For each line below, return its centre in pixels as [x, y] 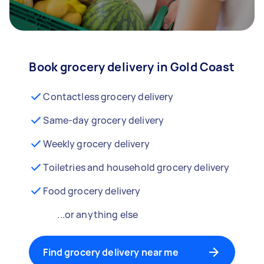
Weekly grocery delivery [96, 144]
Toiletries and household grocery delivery [136, 167]
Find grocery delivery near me [111, 252]
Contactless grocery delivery [108, 97]
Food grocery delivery [92, 191]
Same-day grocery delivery [104, 120]
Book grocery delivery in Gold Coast [132, 67]
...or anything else [98, 214]
